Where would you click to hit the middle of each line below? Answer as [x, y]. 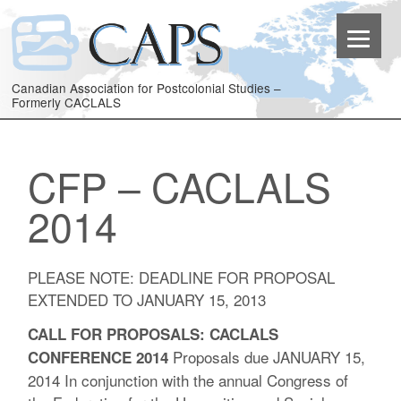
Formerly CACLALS [67, 102]
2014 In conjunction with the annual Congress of [188, 380]
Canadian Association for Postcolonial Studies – [147, 88]
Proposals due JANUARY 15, [267, 357]
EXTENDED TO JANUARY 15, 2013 [147, 299]
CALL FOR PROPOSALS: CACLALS [154, 334]
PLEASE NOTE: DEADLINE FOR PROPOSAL [182, 277]
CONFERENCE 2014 [98, 358]
